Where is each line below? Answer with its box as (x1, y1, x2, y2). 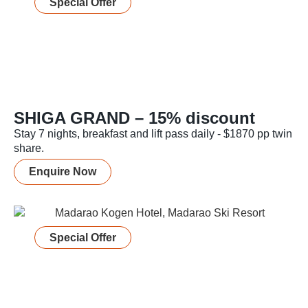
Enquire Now (29, 166, 96, 178)
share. (14, 142, 44, 155)
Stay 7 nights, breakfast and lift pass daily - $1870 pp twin (14, 128, 292, 140)
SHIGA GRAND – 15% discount (14, 109, 255, 128)
